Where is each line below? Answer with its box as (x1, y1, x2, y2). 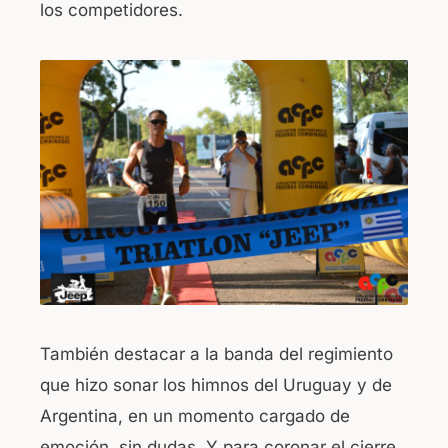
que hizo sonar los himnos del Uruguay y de (40, 374, 392, 395)
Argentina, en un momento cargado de (40, 405, 350, 426)
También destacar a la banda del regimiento (40, 343, 393, 364)
